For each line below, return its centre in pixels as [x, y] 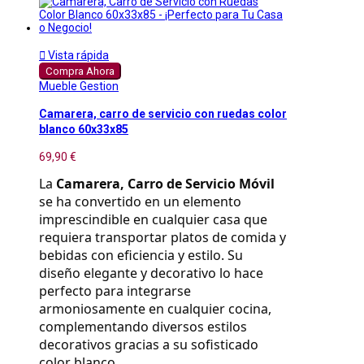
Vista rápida [77, 55]
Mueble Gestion [79, 86]
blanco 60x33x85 [84, 130]
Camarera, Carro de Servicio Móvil [165, 183]
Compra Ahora [80, 71]
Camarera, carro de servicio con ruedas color [163, 114]
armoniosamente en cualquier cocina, [155, 308]
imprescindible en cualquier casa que [153, 219]
